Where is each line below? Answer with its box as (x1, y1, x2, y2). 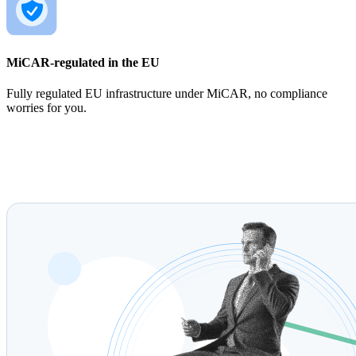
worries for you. (6, 101, 87, 115)
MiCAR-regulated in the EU (6, 55, 160, 69)
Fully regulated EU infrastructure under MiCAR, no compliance (6, 87, 327, 101)
